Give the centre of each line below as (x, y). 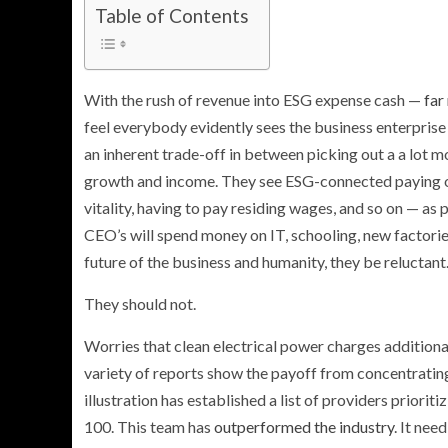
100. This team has (149, 426)
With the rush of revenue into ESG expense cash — (254, 99)
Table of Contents (172, 16)
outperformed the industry (304, 426)
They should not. (140, 303)
